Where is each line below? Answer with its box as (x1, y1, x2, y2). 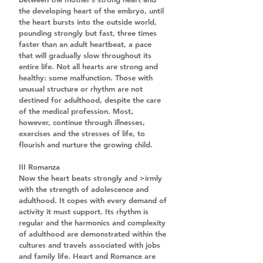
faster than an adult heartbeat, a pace (19, 39, 154, 49)
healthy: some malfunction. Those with (19, 72, 155, 82)
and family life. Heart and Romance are (19, 251, 158, 261)
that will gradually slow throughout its (19, 50, 154, 60)
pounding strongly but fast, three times (19, 28, 159, 38)
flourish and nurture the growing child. (19, 139, 153, 149)
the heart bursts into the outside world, (19, 16, 159, 26)
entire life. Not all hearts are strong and (19, 61, 160, 71)
